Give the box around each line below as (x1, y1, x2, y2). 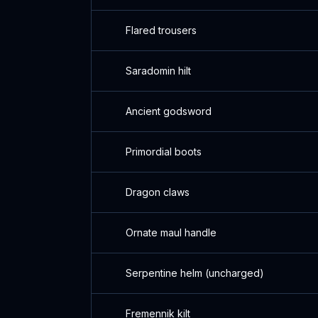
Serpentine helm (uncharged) (126, 267, 264, 279)
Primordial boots (126, 146, 202, 158)
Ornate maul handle (126, 226, 216, 238)
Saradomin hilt (126, 65, 191, 77)
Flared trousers (126, 24, 197, 36)
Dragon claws (126, 186, 190, 198)
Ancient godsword (126, 105, 212, 117)
